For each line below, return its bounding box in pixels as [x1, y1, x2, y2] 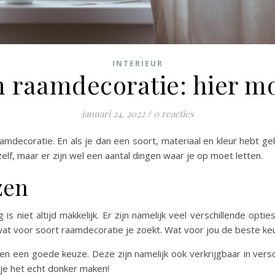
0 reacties [153, 107, 194, 120]
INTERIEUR [112, 58, 163, 69]
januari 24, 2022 [81, 107, 145, 120]
